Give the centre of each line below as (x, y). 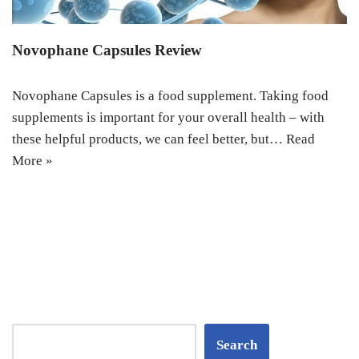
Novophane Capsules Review (107, 50)
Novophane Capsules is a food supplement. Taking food (170, 95)
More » (32, 160)
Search (237, 345)
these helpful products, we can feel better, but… (149, 139)
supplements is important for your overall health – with (168, 117)
